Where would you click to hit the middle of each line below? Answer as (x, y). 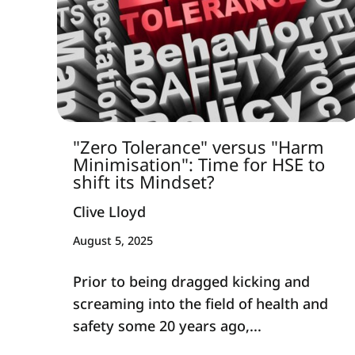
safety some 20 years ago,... (167, 325)
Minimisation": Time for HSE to (199, 164)
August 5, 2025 (113, 241)
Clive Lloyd (109, 211)
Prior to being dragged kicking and (191, 281)
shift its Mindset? (144, 182)
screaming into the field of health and (200, 303)
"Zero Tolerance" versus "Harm (198, 147)
